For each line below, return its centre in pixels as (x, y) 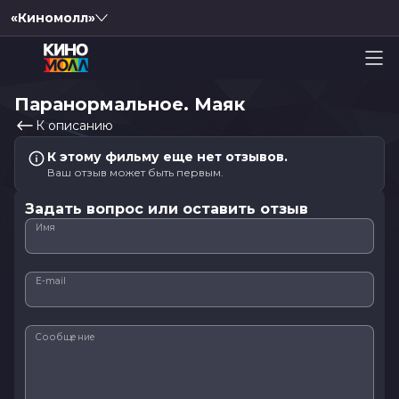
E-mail (51, 281)
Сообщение (66, 337)
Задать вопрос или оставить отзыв (167, 209)
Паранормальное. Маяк (130, 104)
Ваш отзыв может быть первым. (135, 172)
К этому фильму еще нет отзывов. (167, 157)
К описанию (74, 126)
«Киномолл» (53, 18)
